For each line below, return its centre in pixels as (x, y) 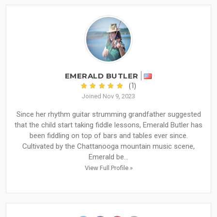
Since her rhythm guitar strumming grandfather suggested (108, 115)
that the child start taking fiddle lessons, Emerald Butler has (108, 125)
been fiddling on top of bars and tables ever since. (108, 136)
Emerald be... (108, 157)
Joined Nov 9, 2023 (108, 96)
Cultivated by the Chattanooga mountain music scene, (108, 147)
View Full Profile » (108, 168)
